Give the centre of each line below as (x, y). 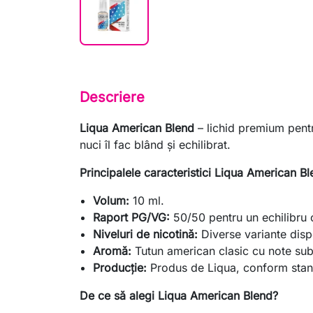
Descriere (112, 97)
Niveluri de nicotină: (146, 234)
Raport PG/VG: (132, 218)
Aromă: (112, 251)
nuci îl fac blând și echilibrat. (155, 145)
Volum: (111, 201)
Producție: (120, 268)
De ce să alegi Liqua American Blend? (179, 296)
